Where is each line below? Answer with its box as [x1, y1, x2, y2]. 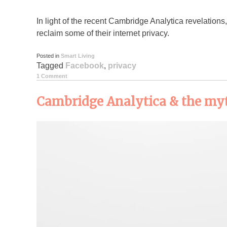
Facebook [65, 61, 104, 70]
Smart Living [61, 53, 95, 59]
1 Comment [36, 73, 67, 80]
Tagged [36, 61, 65, 70]
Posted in [36, 53, 61, 59]
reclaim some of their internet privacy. [36, 29, 169, 38]
